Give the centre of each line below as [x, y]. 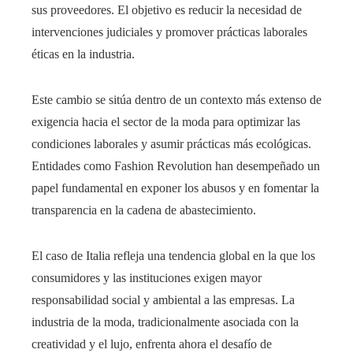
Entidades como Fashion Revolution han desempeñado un [176, 165]
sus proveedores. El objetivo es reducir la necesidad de [167, 9]
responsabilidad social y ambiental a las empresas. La [163, 299]
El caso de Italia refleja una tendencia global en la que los [173, 255]
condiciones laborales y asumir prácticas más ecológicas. [171, 143]
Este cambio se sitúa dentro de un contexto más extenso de [176, 99]
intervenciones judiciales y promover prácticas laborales [169, 32]
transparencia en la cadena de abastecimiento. [144, 210]
